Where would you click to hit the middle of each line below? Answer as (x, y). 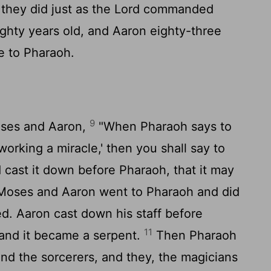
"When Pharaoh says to (164, 126)
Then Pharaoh (195, 235)
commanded (177, 9)
